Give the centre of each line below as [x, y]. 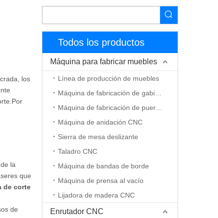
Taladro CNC [78, 151]
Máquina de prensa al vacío [101, 181]
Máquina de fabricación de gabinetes [158, 93]
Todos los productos [101, 42]
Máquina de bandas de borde [103, 166]
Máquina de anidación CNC [100, 122]
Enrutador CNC [77, 211]
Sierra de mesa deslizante [98, 137]
